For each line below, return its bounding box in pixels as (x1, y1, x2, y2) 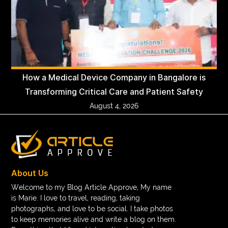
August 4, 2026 (90, 101, 138, 110)
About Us (11, 168, 49, 178)
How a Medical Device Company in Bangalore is (22, 72, 206, 82)
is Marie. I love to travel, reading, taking (11, 193, 140, 202)
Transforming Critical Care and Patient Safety (25, 87, 203, 97)
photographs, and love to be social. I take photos (11, 204, 174, 213)
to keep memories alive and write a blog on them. (11, 215, 177, 223)
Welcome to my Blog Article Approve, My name (11, 183, 172, 191)
